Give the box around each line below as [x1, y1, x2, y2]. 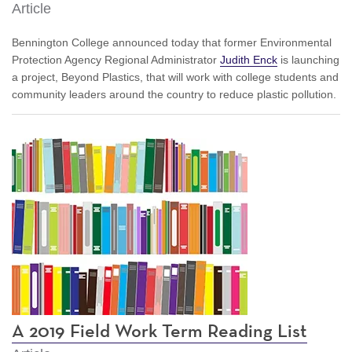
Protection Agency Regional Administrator [12, 53, 220, 66]
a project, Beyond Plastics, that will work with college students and [12, 70, 339, 83]
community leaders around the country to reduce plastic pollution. [12, 87, 336, 101]
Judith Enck [220, 53, 277, 66]
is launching [277, 53, 339, 66]
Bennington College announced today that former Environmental [12, 35, 332, 49]
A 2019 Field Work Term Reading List [12, 321, 307, 341]
